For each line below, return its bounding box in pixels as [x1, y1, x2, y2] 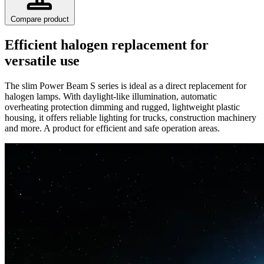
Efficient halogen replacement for [5, 37, 209, 52]
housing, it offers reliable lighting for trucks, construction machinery [5, 112, 256, 123]
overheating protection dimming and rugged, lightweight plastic [5, 101, 240, 112]
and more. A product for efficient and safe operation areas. [5, 123, 220, 133]
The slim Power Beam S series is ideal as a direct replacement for [5, 80, 246, 91]
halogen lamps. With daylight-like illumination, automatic [5, 91, 217, 101]
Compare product [11, 14, 69, 24]
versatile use [5, 52, 80, 68]
